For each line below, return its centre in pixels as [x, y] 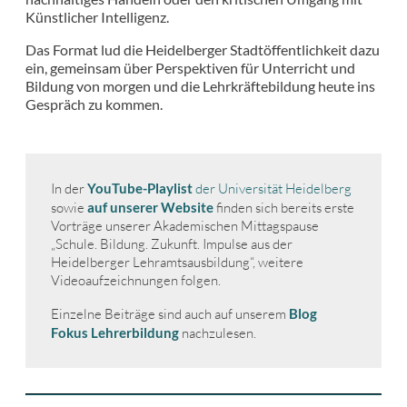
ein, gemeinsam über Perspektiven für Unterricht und [190, 68]
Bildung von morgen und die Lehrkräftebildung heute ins [200, 86]
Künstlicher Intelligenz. [99, 17]
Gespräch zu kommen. [94, 104]
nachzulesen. [218, 333]
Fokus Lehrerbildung [115, 332]
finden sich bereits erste [284, 208]
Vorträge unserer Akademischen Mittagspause [185, 226]
